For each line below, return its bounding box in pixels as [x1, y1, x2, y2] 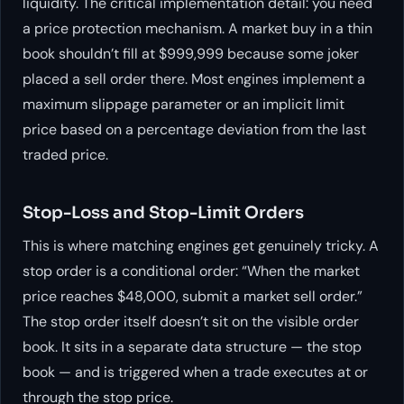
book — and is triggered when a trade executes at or [23, 362, 368, 381]
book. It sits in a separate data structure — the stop [23, 336, 362, 356]
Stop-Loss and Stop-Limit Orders [23, 201, 304, 223]
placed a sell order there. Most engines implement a [23, 69, 365, 88]
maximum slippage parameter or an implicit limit [23, 94, 344, 114]
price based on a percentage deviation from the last [23, 119, 366, 139]
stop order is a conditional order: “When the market [23, 261, 360, 280]
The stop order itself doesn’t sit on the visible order [23, 311, 359, 331]
